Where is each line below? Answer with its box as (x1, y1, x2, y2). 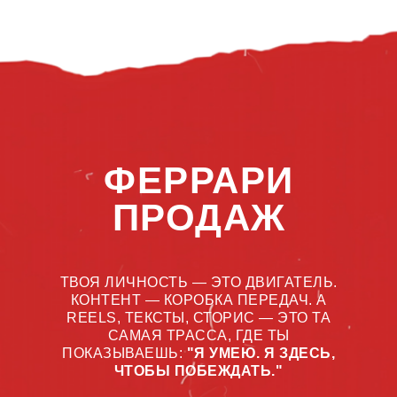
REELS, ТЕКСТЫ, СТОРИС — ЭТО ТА (66, 310, 331, 325)
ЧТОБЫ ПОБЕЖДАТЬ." (113, 363, 284, 378)
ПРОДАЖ (112, 197, 286, 238)
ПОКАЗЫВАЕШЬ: (62, 346, 187, 361)
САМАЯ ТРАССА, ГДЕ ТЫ (107, 328, 290, 343)
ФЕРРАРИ (104, 160, 294, 201)
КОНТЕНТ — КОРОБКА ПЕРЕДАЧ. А (70, 292, 327, 307)
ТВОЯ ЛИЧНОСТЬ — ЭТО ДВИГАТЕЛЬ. (59, 275, 338, 290)
